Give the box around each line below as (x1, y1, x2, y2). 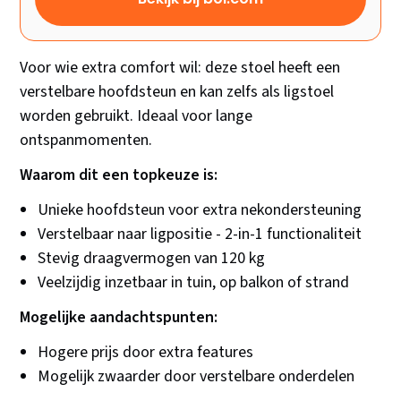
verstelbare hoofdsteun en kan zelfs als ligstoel (20, 81, 335, 104)
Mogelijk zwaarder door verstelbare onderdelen (38, 365, 355, 388)
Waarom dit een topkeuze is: (20, 164, 218, 187)
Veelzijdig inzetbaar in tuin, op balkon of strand (38, 271, 350, 294)
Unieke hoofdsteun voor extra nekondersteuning (38, 199, 363, 222)
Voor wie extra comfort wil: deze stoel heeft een (20, 56, 341, 80)
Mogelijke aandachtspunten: (20, 306, 218, 329)
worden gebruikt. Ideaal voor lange (20, 105, 253, 128)
